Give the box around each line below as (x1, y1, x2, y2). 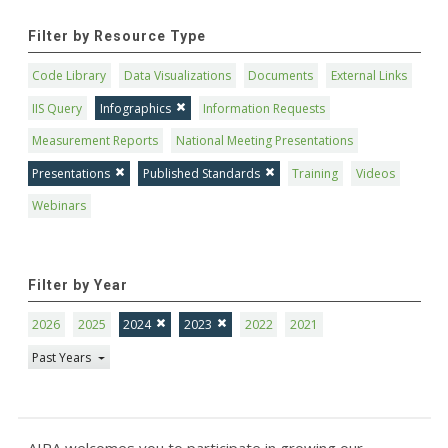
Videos (356, 164, 396, 182)
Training (292, 164, 339, 182)
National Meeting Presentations (175, 132, 353, 150)
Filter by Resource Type (27, 28, 206, 45)
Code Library (32, 67, 107, 85)
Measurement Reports (32, 132, 159, 150)
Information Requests (203, 99, 326, 117)
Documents (248, 67, 314, 85)
